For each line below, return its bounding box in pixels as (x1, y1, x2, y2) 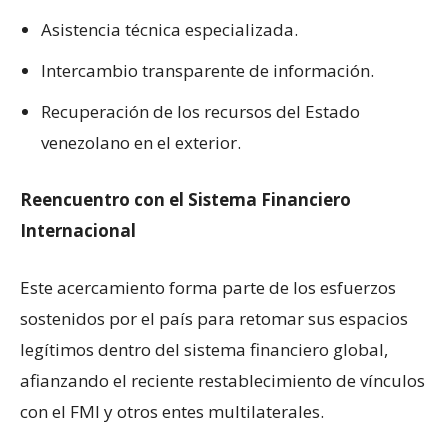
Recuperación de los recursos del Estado (41, 100, 360, 123)
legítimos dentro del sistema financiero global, (20, 338, 388, 361)
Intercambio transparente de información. (41, 59, 374, 82)
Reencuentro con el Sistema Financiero (20, 188, 351, 211)
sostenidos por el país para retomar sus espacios (20, 307, 408, 330)
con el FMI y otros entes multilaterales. (20, 400, 324, 423)
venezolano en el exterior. (41, 131, 241, 154)
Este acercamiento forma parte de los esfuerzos (20, 276, 396, 299)
